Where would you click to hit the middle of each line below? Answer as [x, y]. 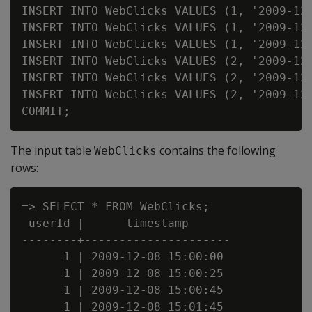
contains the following [216, 150]
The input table [52, 150]
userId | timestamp [105, 223]
